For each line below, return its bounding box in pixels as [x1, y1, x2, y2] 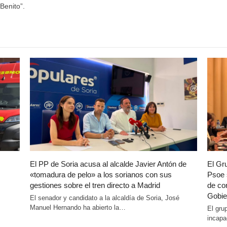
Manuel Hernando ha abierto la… [29, 204, 126, 212]
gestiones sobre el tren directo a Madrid [29, 181, 160, 190]
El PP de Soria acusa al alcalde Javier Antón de [29, 160, 186, 169]
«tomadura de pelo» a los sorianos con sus [29, 170, 172, 179]
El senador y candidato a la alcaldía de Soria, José [29, 194, 179, 202]
